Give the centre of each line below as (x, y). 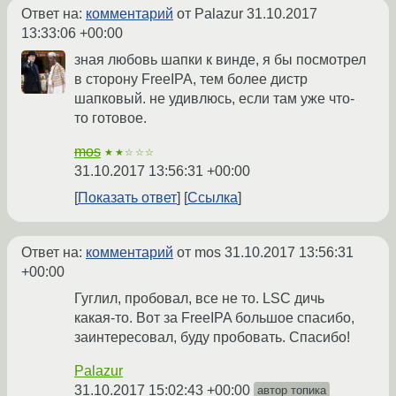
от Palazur (210, 14)
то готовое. (110, 118)
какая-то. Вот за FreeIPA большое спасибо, (214, 318)
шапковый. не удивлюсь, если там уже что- (214, 99)
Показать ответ (127, 198)
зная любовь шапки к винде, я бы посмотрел (220, 60)
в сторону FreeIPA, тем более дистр (191, 80)
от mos (199, 253)
